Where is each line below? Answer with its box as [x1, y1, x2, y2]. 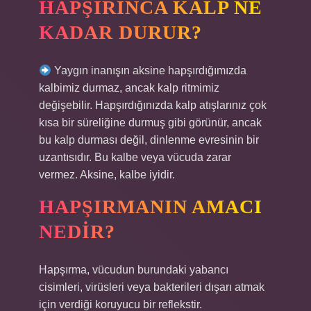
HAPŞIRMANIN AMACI [39, 196, 262, 217]
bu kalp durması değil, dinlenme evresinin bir [39, 134, 259, 146]
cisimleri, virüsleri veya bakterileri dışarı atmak [39, 281, 264, 293]
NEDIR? [39, 221, 115, 242]
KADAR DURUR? [39, 22, 202, 43]
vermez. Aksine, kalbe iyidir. [39, 169, 175, 180]
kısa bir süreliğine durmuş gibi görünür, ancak [39, 117, 262, 128]
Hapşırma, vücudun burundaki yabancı [39, 264, 228, 276]
